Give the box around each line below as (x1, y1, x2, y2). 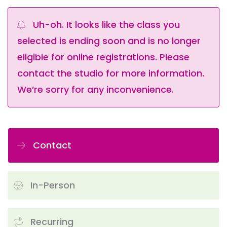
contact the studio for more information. (17, 67, 204, 80)
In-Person (28, 179, 75, 192)
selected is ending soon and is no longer (17, 34, 201, 48)
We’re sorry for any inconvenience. (17, 83, 174, 96)
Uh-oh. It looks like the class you (30, 18, 180, 31)
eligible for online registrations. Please (17, 51, 190, 64)
